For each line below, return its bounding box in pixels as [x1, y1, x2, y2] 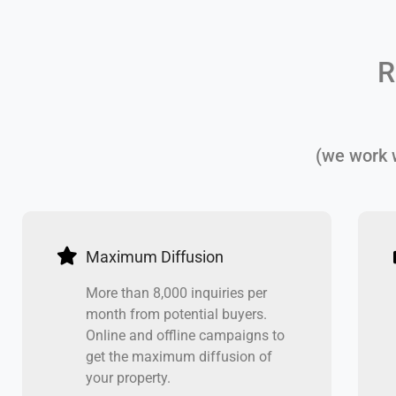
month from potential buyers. [85, 306, 267, 324]
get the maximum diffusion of [85, 348, 272, 366]
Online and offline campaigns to [85, 327, 285, 345]
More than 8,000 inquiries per [85, 285, 267, 302]
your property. [85, 369, 171, 387]
